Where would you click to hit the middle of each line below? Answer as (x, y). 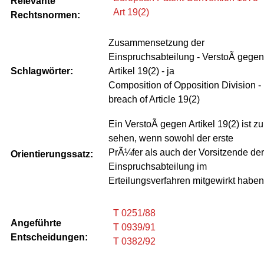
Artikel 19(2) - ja (141, 71)
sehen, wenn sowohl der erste (171, 138)
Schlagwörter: (42, 71)
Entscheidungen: (49, 237)
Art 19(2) (131, 12)
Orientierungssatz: (52, 154)
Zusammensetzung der (156, 42)
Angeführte (36, 223)
